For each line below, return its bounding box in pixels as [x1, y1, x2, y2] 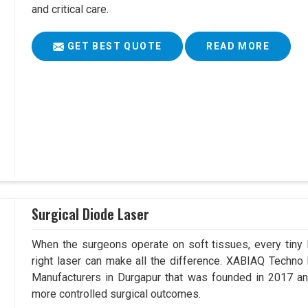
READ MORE [206, 41, 269, 52]
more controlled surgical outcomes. [32, 287, 201, 301]
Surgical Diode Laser [32, 203, 150, 224]
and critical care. [32, 3, 109, 16]
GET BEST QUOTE [64, 41, 162, 52]
